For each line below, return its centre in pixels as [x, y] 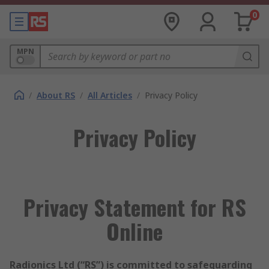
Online [134, 231]
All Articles [110, 95]
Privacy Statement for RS [134, 207]
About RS [56, 95]
